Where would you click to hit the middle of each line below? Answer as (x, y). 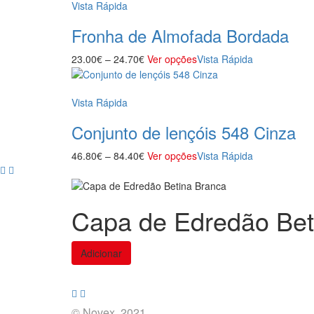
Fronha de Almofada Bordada (180, 35)
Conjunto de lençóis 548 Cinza (184, 132)
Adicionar (101, 253)
